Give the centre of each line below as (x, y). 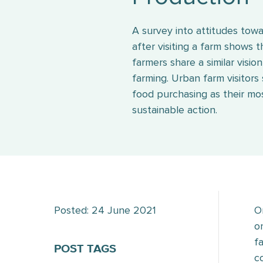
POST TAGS (85, 249)
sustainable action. (174, 110)
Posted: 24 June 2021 (105, 210)
